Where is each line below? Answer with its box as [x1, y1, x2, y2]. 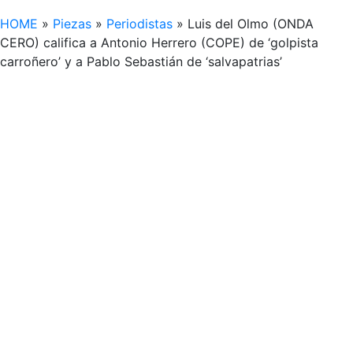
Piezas [53, 16, 91, 32]
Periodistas [106, 16, 173, 32]
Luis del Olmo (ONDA [188, 16, 314, 32]
